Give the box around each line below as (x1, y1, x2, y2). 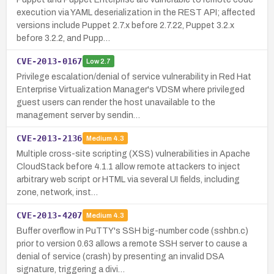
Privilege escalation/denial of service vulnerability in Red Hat (17, 72, 251, 81)
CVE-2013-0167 (17, 56, 83, 66)
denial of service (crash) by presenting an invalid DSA (17, 251, 224, 261)
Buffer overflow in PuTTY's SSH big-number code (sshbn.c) (17, 226, 248, 235)
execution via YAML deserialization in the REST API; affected (17, 7, 255, 17)
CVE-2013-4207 (17, 210, 83, 220)
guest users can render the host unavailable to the (17, 97, 215, 107)
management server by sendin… (17, 110, 140, 120)
